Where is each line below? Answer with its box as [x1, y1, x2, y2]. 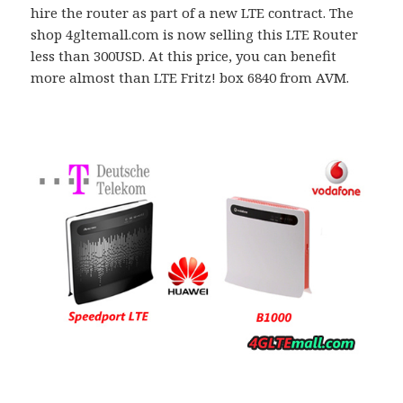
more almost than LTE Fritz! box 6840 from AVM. [31, 67, 350, 86]
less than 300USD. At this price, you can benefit [31, 46, 337, 65]
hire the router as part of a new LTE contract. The [31, 3, 354, 22]
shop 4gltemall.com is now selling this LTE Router [31, 24, 359, 43]
